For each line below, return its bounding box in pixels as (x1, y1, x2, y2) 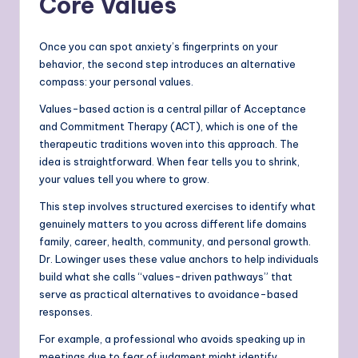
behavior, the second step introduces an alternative (39, 58, 296, 71)
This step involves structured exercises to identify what (39, 200, 316, 213)
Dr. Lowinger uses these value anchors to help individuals (39, 253, 319, 266)
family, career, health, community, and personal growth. (39, 235, 311, 249)
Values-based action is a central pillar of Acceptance (39, 102, 306, 116)
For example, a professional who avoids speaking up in (39, 332, 305, 346)
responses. (39, 305, 93, 319)
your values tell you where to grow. (39, 173, 209, 186)
